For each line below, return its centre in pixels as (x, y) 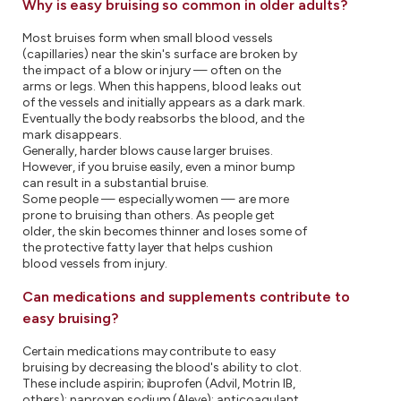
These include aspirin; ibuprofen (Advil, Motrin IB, (159, 384)
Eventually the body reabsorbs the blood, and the (163, 119)
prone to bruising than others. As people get (149, 215)
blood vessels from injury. (95, 264)
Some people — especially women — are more (156, 199)
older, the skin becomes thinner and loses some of (165, 231)
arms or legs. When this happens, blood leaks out (162, 86)
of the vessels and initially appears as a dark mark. (164, 102)
